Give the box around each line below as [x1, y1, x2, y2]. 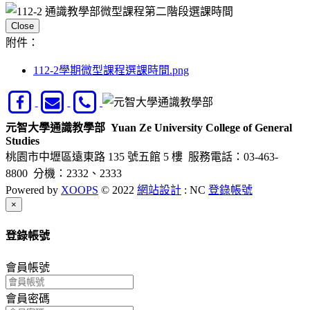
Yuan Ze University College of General [111, 122, 292, 134]
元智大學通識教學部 [6, 122, 111, 134]
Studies [6, 135, 39, 147]
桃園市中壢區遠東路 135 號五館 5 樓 [6, 151, 188, 163]
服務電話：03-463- [188, 151, 278, 163]
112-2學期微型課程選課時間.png [33, 64, 189, 77]
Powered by [6, 184, 61, 196]
